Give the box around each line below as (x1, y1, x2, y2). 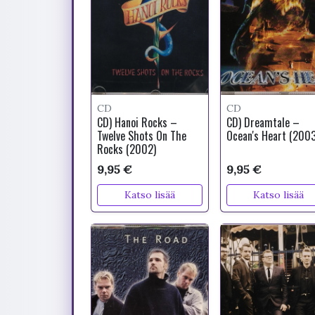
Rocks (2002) (97, 141, 156, 157)
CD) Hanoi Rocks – (97, 114, 177, 131)
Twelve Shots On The (97, 127, 186, 144)
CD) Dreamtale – (226, 114, 300, 131)
